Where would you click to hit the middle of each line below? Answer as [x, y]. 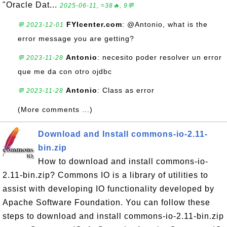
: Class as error [126, 90]
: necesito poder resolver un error [160, 57]
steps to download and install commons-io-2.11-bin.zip [113, 216]
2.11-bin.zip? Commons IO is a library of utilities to [105, 175]
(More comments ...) [55, 109]
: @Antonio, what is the [165, 24]
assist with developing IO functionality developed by [108, 189]
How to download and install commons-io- [123, 161]
